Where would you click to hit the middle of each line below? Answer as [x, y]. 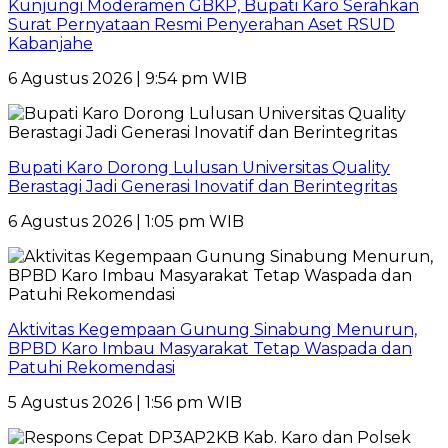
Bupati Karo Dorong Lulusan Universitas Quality [199, 168]
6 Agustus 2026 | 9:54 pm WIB [127, 79]
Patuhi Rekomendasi [91, 368]
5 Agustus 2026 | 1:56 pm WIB [125, 403]
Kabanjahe [50, 44]
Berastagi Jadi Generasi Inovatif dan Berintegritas [202, 187]
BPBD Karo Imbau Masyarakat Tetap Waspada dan [210, 349]
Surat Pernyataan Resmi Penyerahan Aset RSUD [201, 25]
